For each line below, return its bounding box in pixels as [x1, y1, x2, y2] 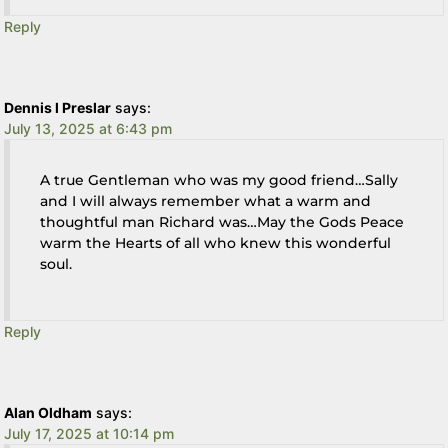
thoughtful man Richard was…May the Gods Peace [40, 213, 405, 232]
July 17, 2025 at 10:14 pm [4, 425, 175, 443]
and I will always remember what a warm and [40, 192, 372, 211]
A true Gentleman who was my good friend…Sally [40, 171, 399, 190]
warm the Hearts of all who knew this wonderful [40, 234, 392, 253]
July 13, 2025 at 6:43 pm [4, 120, 173, 138]
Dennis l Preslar [4, 99, 112, 117]
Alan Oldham [4, 404, 93, 422]
